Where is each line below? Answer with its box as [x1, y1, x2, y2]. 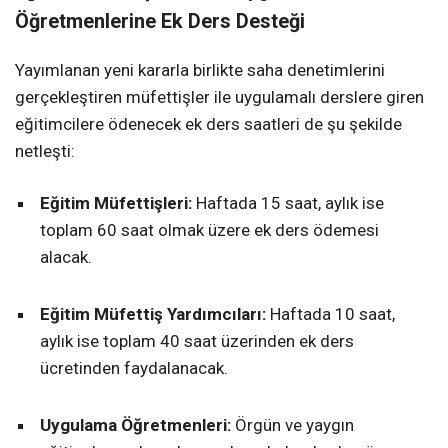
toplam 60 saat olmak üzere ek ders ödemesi [40, 219, 379, 240]
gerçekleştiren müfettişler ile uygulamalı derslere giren [15, 86, 424, 107]
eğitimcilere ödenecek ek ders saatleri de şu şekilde [15, 113, 402, 134]
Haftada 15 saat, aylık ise [192, 192, 384, 213]
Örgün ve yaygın [231, 414, 354, 435]
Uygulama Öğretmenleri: [40, 414, 231, 435]
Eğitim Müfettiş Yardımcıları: [40, 303, 266, 324]
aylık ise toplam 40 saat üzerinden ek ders [40, 330, 354, 351]
